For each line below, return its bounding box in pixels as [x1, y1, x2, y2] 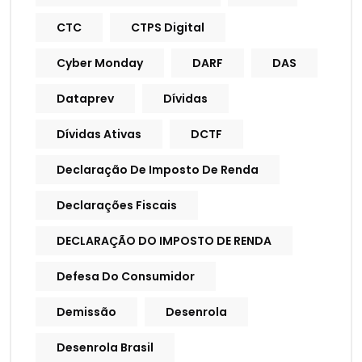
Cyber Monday [57, 55, 143, 72]
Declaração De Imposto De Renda [57, 162, 259, 179]
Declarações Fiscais [57, 197, 177, 214]
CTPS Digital [131, 19, 204, 36]
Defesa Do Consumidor [57, 268, 195, 285]
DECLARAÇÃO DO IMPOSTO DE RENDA [57, 233, 271, 250]
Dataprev [57, 90, 114, 107]
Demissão [57, 304, 116, 321]
